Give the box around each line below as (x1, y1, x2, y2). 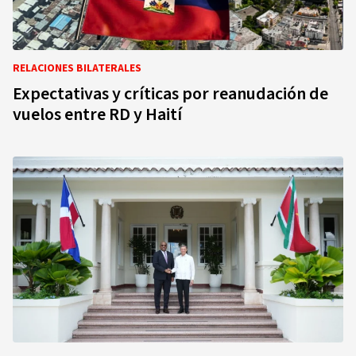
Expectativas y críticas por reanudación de (13, 81, 328, 106)
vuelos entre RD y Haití (13, 102, 182, 127)
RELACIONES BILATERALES (13, 60, 141, 76)
